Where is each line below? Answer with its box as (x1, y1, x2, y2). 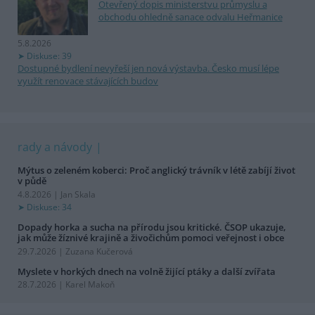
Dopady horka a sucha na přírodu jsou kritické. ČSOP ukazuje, (18, 220, 286, 233)
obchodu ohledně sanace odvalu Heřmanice (98, 11, 283, 24)
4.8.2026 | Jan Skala (18, 188, 96, 200)
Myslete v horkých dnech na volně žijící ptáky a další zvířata (18, 264, 276, 278)
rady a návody (18, 139, 92, 155)
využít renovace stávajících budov (18, 74, 158, 87)
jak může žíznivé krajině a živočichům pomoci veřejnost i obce (18, 231, 284, 244)
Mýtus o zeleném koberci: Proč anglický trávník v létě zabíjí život (18, 163, 295, 176)
